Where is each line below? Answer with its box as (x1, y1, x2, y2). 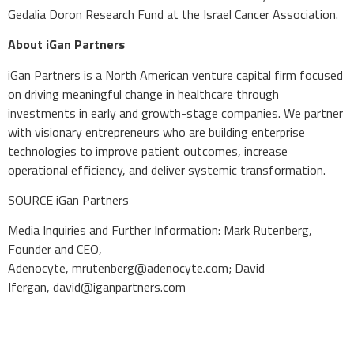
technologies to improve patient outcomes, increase (8, 141, 288, 160)
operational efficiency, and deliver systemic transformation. (8, 160, 326, 179)
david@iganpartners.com (53, 277, 186, 297)
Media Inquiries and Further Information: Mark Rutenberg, (8, 220, 312, 240)
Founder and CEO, (8, 239, 102, 259)
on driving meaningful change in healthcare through (8, 84, 279, 104)
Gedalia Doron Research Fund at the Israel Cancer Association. (8, 4, 338, 24)
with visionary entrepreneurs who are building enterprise (8, 122, 305, 141)
